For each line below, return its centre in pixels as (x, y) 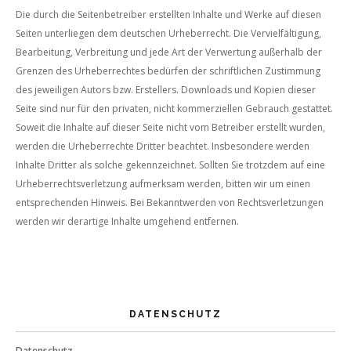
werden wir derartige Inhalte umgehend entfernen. (127, 221)
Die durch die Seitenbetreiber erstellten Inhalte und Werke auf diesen (168, 14)
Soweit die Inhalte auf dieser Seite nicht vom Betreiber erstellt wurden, (170, 127)
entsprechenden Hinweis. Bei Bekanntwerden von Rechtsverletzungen (170, 203)
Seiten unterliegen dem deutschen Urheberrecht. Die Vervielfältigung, (168, 33)
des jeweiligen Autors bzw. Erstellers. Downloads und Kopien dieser (166, 90)
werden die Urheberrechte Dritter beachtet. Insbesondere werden (163, 146)
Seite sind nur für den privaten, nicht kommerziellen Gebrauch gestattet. (174, 109)
